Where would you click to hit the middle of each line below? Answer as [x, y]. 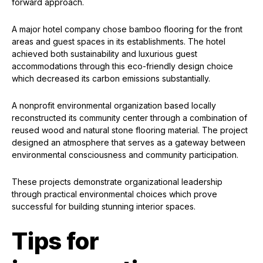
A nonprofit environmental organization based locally [114, 106]
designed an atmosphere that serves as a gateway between [129, 143]
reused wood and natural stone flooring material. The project [130, 130]
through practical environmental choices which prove [114, 194]
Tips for [55, 241]
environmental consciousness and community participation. [125, 155]
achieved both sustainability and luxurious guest [104, 54]
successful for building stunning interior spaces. [104, 207]
